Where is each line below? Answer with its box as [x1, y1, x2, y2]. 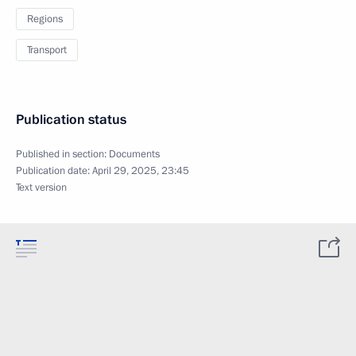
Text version [16, 180, 67, 195]
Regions [27, 12, 63, 26]
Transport [27, 43, 67, 57]
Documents [109, 147, 160, 161]
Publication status [16, 110, 126, 129]
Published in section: [16, 147, 109, 161]
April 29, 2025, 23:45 [92, 164, 189, 178]
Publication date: [16, 164, 92, 178]
